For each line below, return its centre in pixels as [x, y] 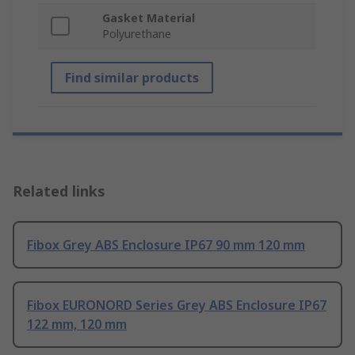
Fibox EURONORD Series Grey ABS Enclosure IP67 [177, 305]
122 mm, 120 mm [77, 324]
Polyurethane [137, 34]
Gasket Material [149, 18]
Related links [59, 191]
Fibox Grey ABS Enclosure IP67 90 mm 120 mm [166, 245]
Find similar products [132, 78]
